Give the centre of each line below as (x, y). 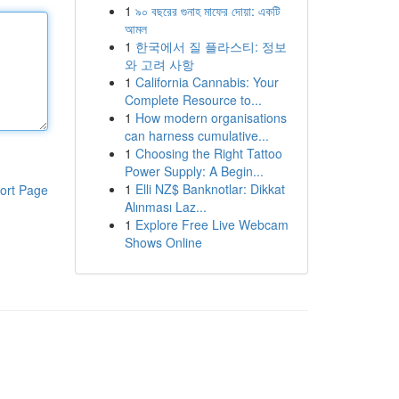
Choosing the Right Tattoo (208, 153)
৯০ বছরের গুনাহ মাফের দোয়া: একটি (208, 11)
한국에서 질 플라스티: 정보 (211, 46)
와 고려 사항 (159, 64)
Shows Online (163, 242)
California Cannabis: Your (207, 82)
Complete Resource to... (193, 100)
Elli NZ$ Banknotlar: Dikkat (210, 189)
